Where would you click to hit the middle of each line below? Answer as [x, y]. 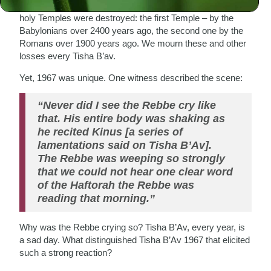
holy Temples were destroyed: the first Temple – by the [127, 18]
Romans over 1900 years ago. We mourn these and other [133, 43]
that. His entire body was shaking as [132, 118]
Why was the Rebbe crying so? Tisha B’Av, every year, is [132, 227]
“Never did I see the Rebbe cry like [127, 105]
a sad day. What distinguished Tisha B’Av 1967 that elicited [135, 240]
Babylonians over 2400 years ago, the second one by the [132, 30]
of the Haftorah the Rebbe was [116, 185]
